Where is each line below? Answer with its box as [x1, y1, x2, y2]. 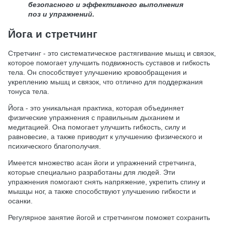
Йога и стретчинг [8, 28, 97, 40]
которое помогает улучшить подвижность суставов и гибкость [8, 59, 210, 67]
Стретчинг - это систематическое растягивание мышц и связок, [8, 49, 216, 58]
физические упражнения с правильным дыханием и [8, 114, 180, 122]
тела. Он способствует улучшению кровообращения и [8, 68, 187, 77]
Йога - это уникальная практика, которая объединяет [8, 104, 184, 113]
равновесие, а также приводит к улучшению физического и [8, 133, 202, 141]
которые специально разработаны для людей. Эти [8, 168, 175, 177]
